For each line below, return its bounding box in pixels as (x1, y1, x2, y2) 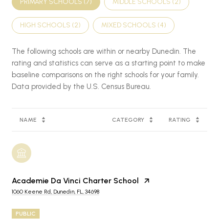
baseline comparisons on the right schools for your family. (12, 70, 199, 79)
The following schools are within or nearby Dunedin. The (12, 46, 196, 56)
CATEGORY (112, 116, 144, 123)
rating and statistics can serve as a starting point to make (12, 58, 205, 67)
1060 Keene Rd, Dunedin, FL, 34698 (12, 188, 99, 195)
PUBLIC (16, 210, 36, 217)
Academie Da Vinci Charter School (12, 175, 139, 185)
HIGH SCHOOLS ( (20, 21, 74, 29)
